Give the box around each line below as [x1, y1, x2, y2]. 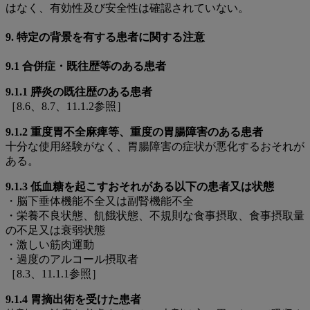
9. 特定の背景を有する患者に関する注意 [6, 31, 205, 44]
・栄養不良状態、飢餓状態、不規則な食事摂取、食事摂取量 [6, 210, 304, 222]
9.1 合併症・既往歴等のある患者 [6, 60, 166, 73]
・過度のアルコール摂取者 [6, 253, 138, 266]
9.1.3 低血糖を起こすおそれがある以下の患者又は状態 [6, 181, 274, 193]
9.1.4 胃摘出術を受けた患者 [6, 293, 141, 306]
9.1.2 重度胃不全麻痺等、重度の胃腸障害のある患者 [6, 126, 263, 138]
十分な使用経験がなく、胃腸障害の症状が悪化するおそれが [6, 140, 304, 153]
